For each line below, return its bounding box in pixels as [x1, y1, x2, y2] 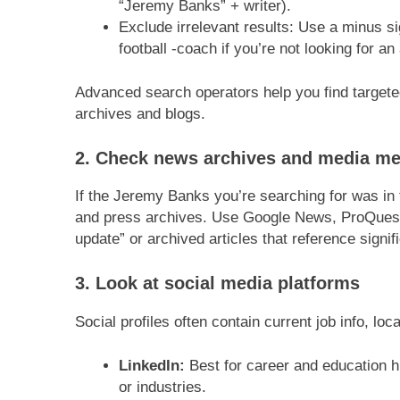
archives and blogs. [75, 105, 205, 122]
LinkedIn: [118, 357, 185, 375]
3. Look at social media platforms [75, 272, 360, 293]
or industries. [118, 379, 206, 396]
